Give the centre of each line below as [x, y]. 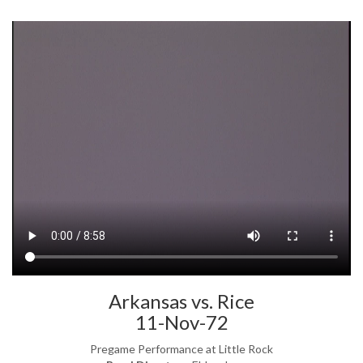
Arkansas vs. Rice [181, 301]
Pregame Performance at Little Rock [181, 349]
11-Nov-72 [181, 322]
